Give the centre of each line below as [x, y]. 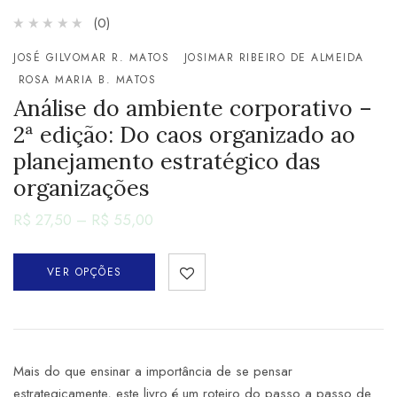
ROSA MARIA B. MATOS [87, 79]
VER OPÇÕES [84, 272]
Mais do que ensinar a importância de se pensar [153, 371]
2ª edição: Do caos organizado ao [184, 134]
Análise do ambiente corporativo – [193, 108]
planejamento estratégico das [167, 161]
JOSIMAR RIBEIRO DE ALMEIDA [274, 57]
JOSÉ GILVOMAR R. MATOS [91, 57]
